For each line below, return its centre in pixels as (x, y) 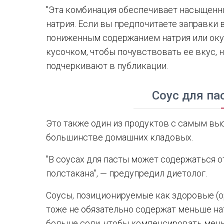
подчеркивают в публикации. (107, 66)
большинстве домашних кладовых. (119, 137)
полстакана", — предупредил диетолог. (126, 173)
